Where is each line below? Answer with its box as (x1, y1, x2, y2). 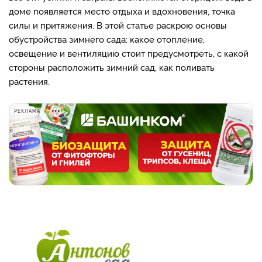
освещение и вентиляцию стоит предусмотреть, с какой (9, 47, 249, 59)
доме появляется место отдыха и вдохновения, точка (9, 5, 235, 17)
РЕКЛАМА (14, 108, 40, 114)
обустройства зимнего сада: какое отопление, (9, 33, 205, 45)
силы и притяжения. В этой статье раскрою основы (9, 19, 227, 31)
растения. (9, 75, 50, 87)
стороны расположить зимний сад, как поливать (9, 61, 215, 73)
